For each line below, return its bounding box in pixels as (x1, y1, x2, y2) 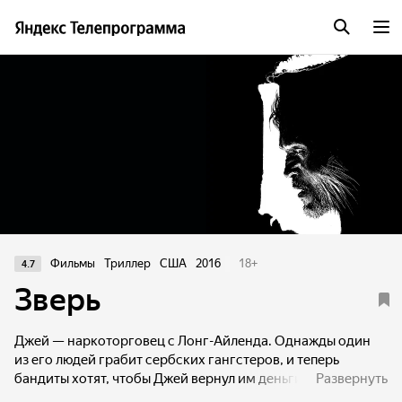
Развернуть (316, 371, 388, 387)
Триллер (104, 257, 151, 270)
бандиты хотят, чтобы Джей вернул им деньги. (14, 371, 306, 387)
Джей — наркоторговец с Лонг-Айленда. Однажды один (14, 333, 371, 349)
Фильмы (50, 257, 95, 270)
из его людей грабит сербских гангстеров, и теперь (14, 352, 339, 368)
